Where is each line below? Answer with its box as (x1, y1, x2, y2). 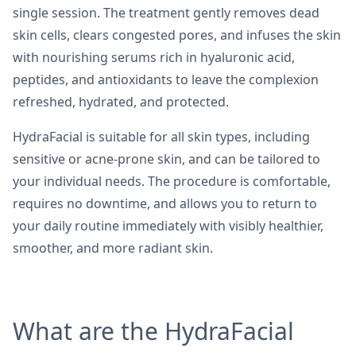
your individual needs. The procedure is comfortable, (13, 172, 331, 191)
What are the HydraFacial (13, 315, 294, 348)
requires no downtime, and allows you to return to (13, 195, 317, 213)
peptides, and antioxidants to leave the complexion (13, 71, 319, 89)
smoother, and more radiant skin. (13, 239, 213, 257)
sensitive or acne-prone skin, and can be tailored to (13, 150, 320, 168)
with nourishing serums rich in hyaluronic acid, (13, 48, 295, 67)
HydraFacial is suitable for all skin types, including (13, 128, 310, 146)
